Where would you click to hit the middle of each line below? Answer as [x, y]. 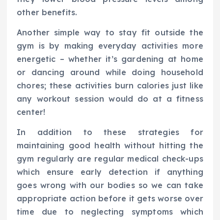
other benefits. [47, 12]
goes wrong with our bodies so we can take [110, 185]
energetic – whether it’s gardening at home [110, 59]
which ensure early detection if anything [110, 172]
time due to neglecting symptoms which [110, 212]
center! [31, 112]
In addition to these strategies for [110, 132]
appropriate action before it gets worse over [110, 198]
